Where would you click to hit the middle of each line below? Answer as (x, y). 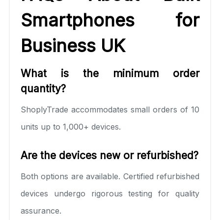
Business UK (73, 45)
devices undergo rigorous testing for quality (110, 193)
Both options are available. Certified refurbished (110, 176)
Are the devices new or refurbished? (110, 155)
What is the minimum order (110, 73)
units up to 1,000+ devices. (71, 126)
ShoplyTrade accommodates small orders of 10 (110, 109)
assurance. (41, 210)
